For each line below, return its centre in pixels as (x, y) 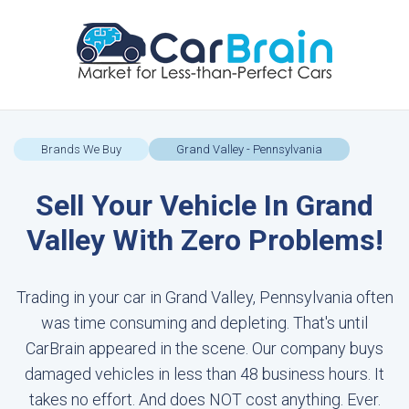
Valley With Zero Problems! (204, 240)
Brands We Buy (81, 149)
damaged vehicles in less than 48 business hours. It (204, 374)
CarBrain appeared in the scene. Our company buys (204, 348)
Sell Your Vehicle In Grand (204, 205)
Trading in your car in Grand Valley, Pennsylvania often (204, 297)
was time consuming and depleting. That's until (204, 323)
